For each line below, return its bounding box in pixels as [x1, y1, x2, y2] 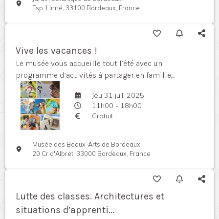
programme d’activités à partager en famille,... [16, 70, 175, 80]
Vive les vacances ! [16, 45, 97, 56]
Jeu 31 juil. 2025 [91, 90, 144, 100]
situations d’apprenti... [16, 204, 114, 216]
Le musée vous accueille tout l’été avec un [16, 59, 162, 68]
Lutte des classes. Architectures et [16, 191, 164, 202]
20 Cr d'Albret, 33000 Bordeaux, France [32, 150, 151, 157]
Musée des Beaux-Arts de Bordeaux [32, 140, 141, 148]
